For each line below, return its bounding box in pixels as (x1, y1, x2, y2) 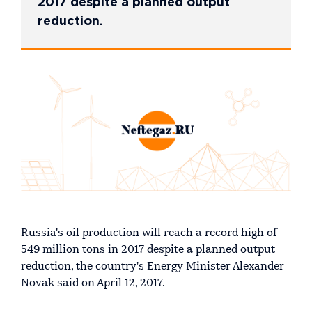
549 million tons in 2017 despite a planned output (21, 244, 275, 256)
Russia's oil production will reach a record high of (21, 227, 277, 239)
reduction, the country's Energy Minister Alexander (21, 260, 284, 272)
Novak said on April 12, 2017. (21, 277, 165, 289)
